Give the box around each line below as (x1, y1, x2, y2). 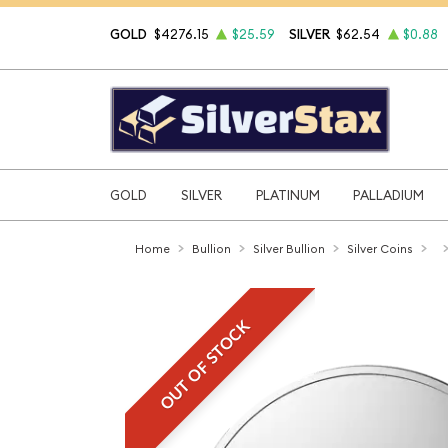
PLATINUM (255, 186, 320, 203)
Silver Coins (346, 241, 413, 256)
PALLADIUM (353, 186, 425, 203)
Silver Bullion (252, 241, 325, 256)
